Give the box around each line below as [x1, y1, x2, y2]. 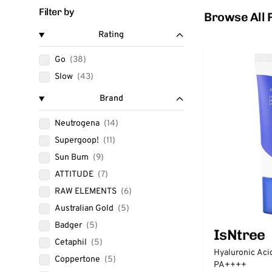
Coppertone [55, 254, 102, 265]
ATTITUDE [55, 169, 95, 180]
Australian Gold [55, 203, 115, 214]
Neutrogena [55, 118, 101, 129]
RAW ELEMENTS [55, 186, 118, 197]
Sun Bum [55, 152, 90, 163]
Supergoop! [55, 135, 101, 146]
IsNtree [214, 225, 265, 243]
